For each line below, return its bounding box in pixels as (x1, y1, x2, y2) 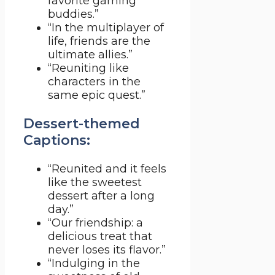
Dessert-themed (23, 115, 140, 133)
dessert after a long (48, 189, 155, 203)
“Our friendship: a (48, 216, 143, 230)
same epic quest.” (48, 88, 145, 103)
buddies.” (48, 7, 99, 21)
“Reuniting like (48, 61, 129, 76)
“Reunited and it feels (48, 162, 166, 176)
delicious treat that (48, 230, 152, 244)
